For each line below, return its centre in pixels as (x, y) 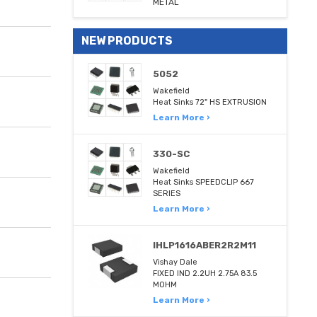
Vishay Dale (175, 262)
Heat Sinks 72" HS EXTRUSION (210, 102)
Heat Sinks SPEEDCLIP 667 (204, 182)
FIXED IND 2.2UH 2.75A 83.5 (205, 273)
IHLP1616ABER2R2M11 (205, 245)
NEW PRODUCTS (127, 40)
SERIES (167, 193)
